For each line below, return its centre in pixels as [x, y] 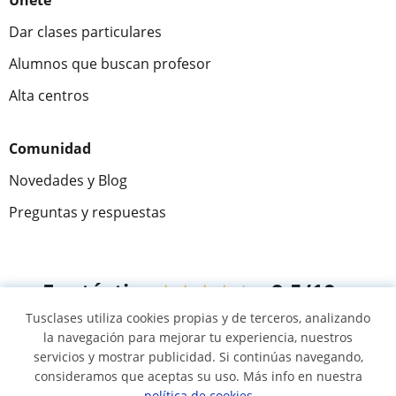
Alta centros [49, 95]
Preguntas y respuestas [88, 212]
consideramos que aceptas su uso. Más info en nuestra [198, 376]
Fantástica [98, 291]
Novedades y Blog [68, 180]
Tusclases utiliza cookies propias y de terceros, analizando [198, 318]
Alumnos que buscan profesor [110, 64]
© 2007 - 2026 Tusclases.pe [189, 383]
